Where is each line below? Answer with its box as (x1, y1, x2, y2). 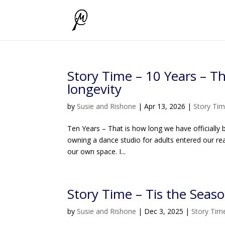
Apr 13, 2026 (144, 101, 186, 111)
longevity (67, 80, 126, 98)
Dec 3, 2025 (144, 206, 184, 216)
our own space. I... (67, 147, 126, 156)
